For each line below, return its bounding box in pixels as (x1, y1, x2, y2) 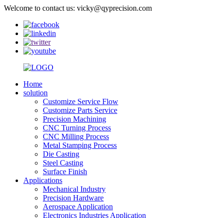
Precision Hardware (43, 194, 104, 202)
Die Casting (43, 150, 79, 158)
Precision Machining (43, 115, 106, 123)
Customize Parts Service (43, 106, 117, 114)
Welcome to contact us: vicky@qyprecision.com (4, 4, 152, 12)
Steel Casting (43, 159, 83, 167)
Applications (23, 176, 62, 184)
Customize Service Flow (43, 97, 118, 106)
